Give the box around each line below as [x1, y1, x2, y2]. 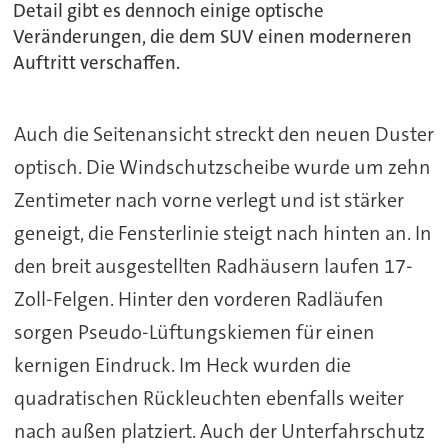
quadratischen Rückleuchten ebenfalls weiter [13, 384, 404, 411]
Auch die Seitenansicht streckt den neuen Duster [13, 120, 434, 147]
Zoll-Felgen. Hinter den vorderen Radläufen [13, 285, 384, 312]
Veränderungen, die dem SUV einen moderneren [13, 25, 413, 50]
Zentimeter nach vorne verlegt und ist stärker [13, 186, 404, 213]
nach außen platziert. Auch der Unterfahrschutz [13, 417, 425, 444]
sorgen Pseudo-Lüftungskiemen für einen [13, 318, 375, 345]
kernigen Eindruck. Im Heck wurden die [13, 351, 351, 378]
